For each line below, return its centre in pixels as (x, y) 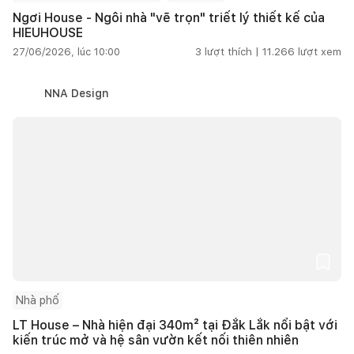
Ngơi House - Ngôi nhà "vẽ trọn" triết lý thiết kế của (169, 17)
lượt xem (320, 51)
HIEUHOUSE (48, 32)
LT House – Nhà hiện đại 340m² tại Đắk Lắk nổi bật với (175, 325)
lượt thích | (232, 51)
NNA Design (77, 93)
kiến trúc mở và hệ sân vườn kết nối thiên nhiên (156, 340)
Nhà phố (38, 300)
